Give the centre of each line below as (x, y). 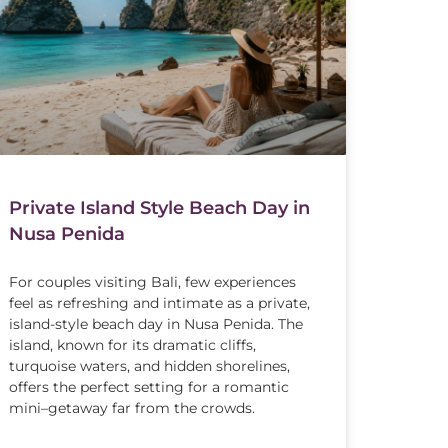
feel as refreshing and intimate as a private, (160, 302)
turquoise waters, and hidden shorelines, (150, 365)
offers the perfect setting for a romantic (149, 386)
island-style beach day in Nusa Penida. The (156, 323)
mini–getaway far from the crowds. (132, 407)
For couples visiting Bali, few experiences (153, 281)
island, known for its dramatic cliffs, (133, 344)
